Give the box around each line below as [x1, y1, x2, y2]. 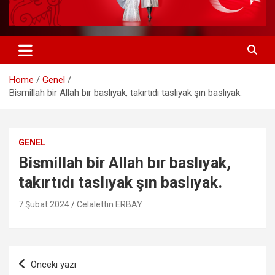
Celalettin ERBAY [77, 199, 142, 209]
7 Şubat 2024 [18, 199, 69, 209]
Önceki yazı [31, 258, 76, 270]
